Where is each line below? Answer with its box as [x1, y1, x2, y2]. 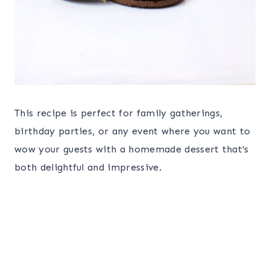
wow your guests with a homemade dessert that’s [14, 143, 249, 155]
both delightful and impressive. [14, 162, 162, 174]
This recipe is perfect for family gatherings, [14, 107, 223, 119]
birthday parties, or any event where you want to [14, 125, 251, 137]
